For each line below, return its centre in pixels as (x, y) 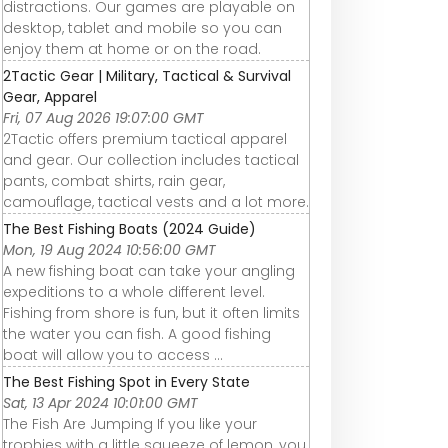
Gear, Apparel (50, 96)
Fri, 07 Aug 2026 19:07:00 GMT (103, 117)
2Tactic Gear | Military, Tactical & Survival (147, 75)
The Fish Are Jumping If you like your (130, 423)
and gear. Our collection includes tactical (151, 159)
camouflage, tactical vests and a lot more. (156, 201)
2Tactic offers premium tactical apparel (145, 138)
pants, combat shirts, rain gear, (114, 180)
